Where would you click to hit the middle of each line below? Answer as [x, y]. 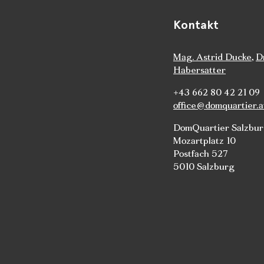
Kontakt [196, 24]
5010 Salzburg [204, 166]
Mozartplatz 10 [204, 140]
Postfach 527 [201, 153]
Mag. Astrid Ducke [212, 57]
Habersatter [199, 70]
